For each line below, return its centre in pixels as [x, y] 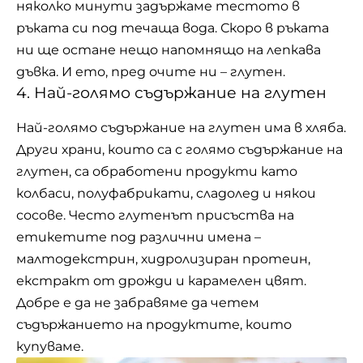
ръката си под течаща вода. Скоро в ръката [173, 28]
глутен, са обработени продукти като [157, 171]
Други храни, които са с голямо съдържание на [179, 149]
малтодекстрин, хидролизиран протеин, [163, 258]
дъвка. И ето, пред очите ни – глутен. [151, 72]
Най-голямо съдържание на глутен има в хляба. [181, 127]
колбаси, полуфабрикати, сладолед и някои [166, 193]
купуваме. [50, 346]
